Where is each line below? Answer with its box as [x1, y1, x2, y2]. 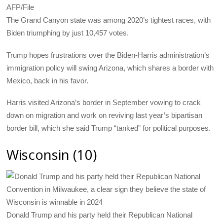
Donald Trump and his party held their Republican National [6, 210, 193, 219]
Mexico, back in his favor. [6, 76, 89, 85]
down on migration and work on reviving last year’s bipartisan [6, 110, 203, 119]
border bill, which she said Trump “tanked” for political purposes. [6, 123, 211, 132]
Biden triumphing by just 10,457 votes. [6, 29, 129, 37]
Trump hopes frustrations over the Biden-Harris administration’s [6, 50, 210, 59]
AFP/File [6, 3, 35, 12]
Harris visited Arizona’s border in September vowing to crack [6, 98, 201, 107]
